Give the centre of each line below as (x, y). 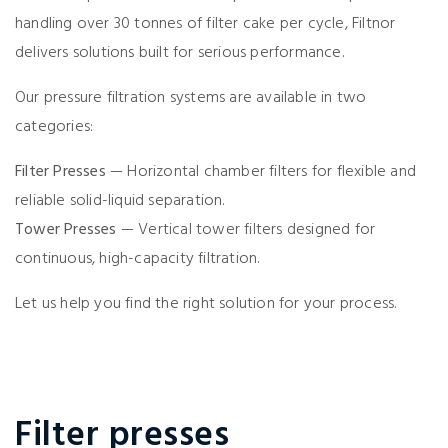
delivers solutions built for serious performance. (179, 53)
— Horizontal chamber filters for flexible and (261, 172)
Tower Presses (66, 230)
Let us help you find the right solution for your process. (206, 304)
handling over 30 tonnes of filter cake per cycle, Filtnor (205, 24)
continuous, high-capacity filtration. (137, 259)
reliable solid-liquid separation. (120, 201)
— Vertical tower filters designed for (246, 230)
